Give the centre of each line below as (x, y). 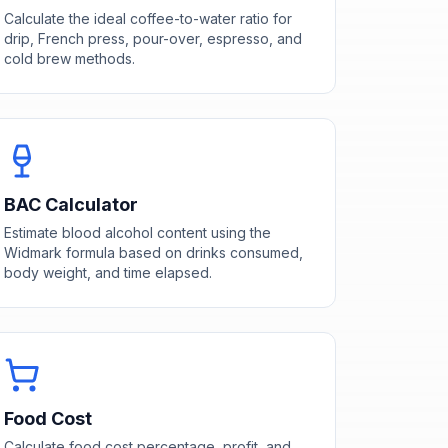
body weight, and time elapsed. (107, 272)
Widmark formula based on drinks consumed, (153, 252)
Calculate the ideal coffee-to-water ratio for (147, 18)
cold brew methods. (69, 58)
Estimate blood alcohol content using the (137, 232)
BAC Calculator (70, 204)
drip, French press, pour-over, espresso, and (152, 38)
